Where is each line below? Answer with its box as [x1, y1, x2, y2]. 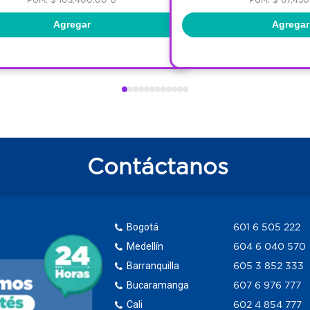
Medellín [127, 240, 164, 252]
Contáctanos [86, 154, 228, 179]
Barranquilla [127, 259, 180, 271]
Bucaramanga [127, 279, 190, 291]
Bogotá [127, 221, 159, 232]
